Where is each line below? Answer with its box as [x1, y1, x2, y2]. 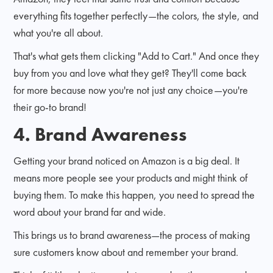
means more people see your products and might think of [13, 170, 248, 185]
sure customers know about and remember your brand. [13, 244, 239, 259]
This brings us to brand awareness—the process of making [13, 227, 250, 242]
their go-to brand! [13, 99, 87, 114]
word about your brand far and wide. [13, 204, 166, 219]
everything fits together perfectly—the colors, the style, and [13, 8, 259, 23]
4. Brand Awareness [13, 121, 188, 146]
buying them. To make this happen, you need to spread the [13, 187, 255, 202]
